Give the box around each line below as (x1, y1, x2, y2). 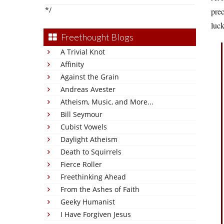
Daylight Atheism (60, 134, 117, 144)
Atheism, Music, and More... (60, 97, 153, 106)
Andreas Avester (60, 84, 115, 94)
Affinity (60, 59, 84, 69)
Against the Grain (60, 72, 119, 81)
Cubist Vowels (60, 122, 107, 131)
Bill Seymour (60, 109, 102, 119)
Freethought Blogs (61, 31, 133, 42)
